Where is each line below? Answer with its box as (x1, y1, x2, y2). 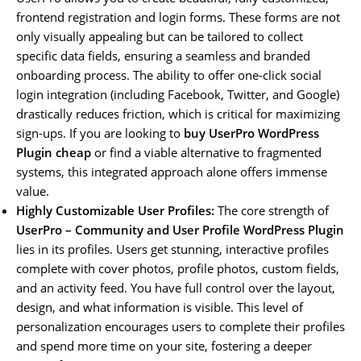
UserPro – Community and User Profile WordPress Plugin (16, 221, 344, 238)
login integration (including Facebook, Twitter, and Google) (16, 85, 339, 102)
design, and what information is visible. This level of (16, 298, 303, 315)
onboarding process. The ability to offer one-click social (16, 66, 322, 83)
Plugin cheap (16, 143, 91, 160)
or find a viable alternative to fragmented (91, 143, 322, 160)
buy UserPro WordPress (184, 124, 319, 141)
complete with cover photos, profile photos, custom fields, (16, 259, 339, 276)
